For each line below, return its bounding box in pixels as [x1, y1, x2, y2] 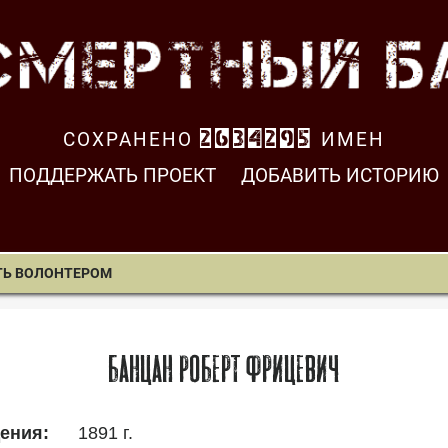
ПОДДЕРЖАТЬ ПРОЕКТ [8, 164, 216, 188]
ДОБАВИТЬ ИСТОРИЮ [241, 164, 439, 188]
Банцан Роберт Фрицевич [108, 348, 340, 390]
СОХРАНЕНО [61, 127, 199, 151]
